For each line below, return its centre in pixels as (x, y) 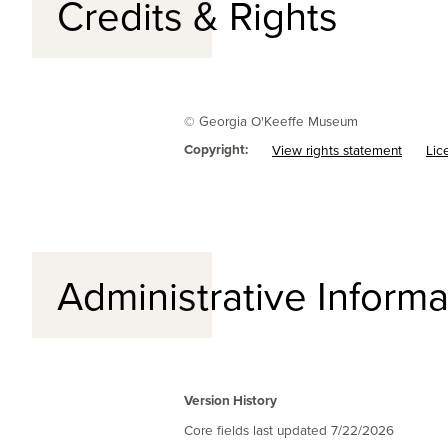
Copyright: (216, 148)
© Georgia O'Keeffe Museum (271, 120)
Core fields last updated (257, 429)
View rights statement (337, 149)
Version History (230, 399)
